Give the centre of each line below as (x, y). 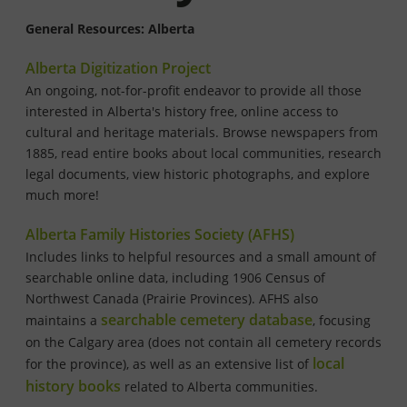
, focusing (342, 321)
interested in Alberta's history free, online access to (182, 112)
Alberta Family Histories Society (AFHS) (160, 235)
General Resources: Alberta (110, 29)
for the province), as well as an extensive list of (169, 364)
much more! (62, 195)
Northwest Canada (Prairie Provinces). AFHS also (172, 299)
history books (73, 387)
